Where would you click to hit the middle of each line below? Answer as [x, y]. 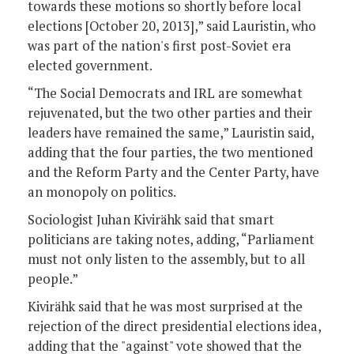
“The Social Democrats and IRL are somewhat [165, 93]
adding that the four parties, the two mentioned [170, 152]
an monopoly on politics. [102, 192]
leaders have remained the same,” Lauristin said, [171, 132]
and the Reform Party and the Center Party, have [173, 172]
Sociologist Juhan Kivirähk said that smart [151, 219]
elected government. [90, 65]
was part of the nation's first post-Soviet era [160, 45]
